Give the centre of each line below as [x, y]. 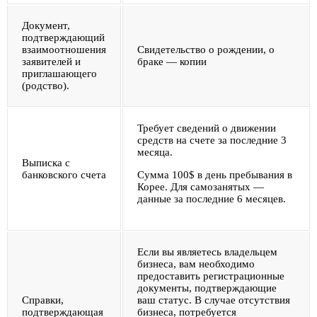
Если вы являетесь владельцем [207, 252]
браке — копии [172, 61]
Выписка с [46, 162]
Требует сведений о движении [207, 128]
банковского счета [64, 174]
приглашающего [59, 73]
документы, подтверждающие [207, 288]
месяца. [155, 152]
